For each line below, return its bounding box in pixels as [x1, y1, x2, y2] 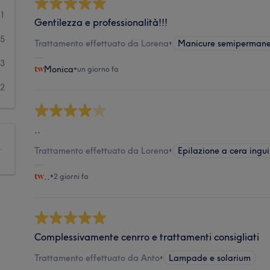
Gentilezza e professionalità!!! [34, 16, 168, 28]
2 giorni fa [54, 171, 89, 181]
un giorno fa [77, 64, 119, 74]
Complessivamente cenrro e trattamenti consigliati [34, 230, 260, 243]
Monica [44, 63, 74, 75]
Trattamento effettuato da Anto [34, 252, 160, 263]
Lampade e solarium [169, 252, 251, 263]
